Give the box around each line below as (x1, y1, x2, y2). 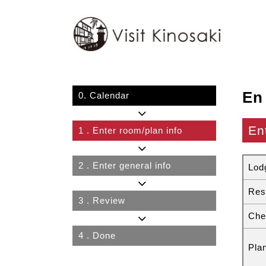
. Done (87, 230, 116, 241)
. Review (87, 195, 125, 206)
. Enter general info (87, 160, 171, 171)
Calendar (90, 90, 129, 101)
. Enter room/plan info (87, 125, 182, 136)
